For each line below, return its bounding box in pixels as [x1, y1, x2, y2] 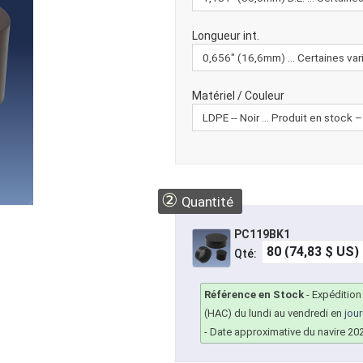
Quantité [177, 194, 233, 210]
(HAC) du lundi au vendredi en [204, 307, 345, 320]
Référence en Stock [204, 288, 305, 301]
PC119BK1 [234, 228, 291, 241]
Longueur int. [192, 29, 260, 42]
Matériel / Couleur [192, 89, 285, 102]
